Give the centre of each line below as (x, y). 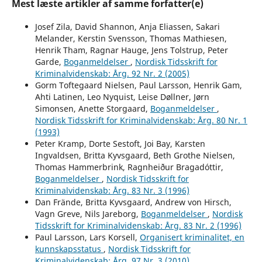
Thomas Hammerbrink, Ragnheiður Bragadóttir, (129, 167)
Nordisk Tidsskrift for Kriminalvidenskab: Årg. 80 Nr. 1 (141, 120)
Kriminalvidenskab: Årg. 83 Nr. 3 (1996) (112, 190)
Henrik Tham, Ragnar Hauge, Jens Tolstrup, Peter (131, 50)
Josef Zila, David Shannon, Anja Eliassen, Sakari (127, 26)
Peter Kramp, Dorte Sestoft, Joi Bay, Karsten (120, 143)
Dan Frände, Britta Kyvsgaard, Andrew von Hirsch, (133, 202)
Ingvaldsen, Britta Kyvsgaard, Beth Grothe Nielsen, (135, 155)
